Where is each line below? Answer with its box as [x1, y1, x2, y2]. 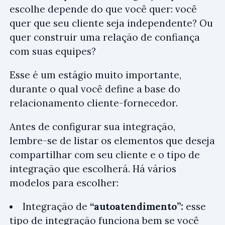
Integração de [23, 200, 90, 212]
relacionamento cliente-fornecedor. [10, 97, 178, 109]
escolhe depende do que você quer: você [10, 3, 197, 15]
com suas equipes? [10, 45, 96, 57]
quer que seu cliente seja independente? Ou [10, 17, 213, 29]
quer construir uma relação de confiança [10, 31, 200, 43]
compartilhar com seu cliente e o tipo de [10, 149, 200, 161]
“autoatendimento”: [90, 200, 183, 212]
